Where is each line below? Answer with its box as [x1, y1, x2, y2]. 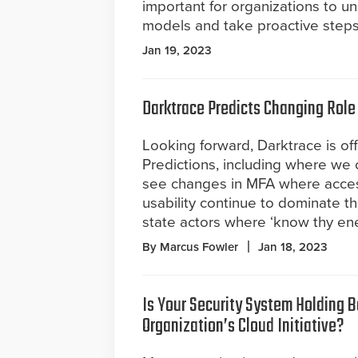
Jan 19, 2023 [142, 43, 212, 58]
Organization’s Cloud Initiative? [142, 311, 344, 343]
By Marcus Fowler [142, 240, 238, 255]
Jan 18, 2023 [258, 240, 328, 255]
